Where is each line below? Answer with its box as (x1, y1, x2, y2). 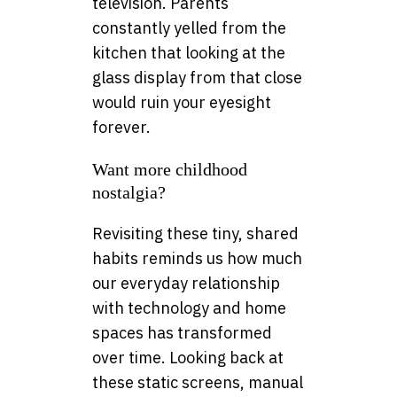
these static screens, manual (92, 372, 303, 393)
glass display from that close (92, 67, 302, 89)
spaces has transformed (92, 323, 272, 344)
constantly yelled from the (92, 18, 286, 39)
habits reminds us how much (92, 248, 302, 269)
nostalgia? (92, 183, 166, 203)
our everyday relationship (92, 273, 280, 294)
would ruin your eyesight (92, 92, 271, 113)
